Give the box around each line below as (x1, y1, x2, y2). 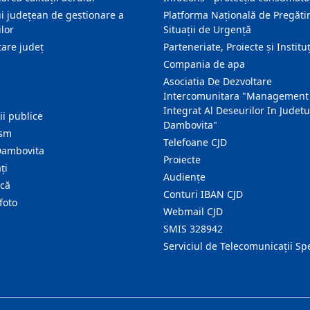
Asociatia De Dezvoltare (163, 75, 272, 88)
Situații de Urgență (163, 23, 251, 36)
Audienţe (163, 170, 206, 183)
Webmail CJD (163, 205, 223, 218)
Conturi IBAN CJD (163, 188, 243, 201)
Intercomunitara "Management (163, 89, 309, 102)
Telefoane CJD (163, 136, 227, 149)
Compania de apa (163, 57, 245, 71)
